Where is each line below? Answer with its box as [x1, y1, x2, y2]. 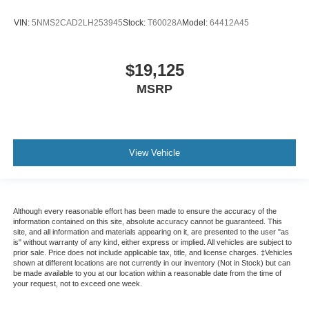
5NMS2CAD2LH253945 [32, 17, 123, 28]
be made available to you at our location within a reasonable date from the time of [12, 269, 281, 278]
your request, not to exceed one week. [12, 279, 142, 288]
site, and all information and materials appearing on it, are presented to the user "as [12, 228, 289, 237]
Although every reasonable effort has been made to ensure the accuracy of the [12, 207, 277, 216]
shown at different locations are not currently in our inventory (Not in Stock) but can [12, 259, 290, 268]
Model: [182, 17, 210, 28]
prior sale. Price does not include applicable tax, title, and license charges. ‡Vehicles [12, 248, 292, 257]
